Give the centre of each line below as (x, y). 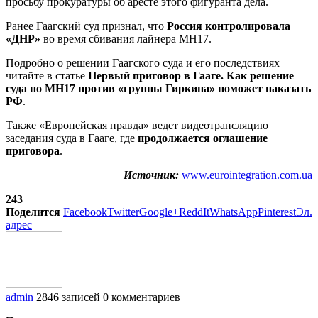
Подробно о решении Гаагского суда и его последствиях (143, 62)
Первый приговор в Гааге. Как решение (191, 75)
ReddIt (194, 212)
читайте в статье (47, 75)
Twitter (123, 212)
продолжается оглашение (203, 138)
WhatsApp (234, 212)
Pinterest (277, 212)
